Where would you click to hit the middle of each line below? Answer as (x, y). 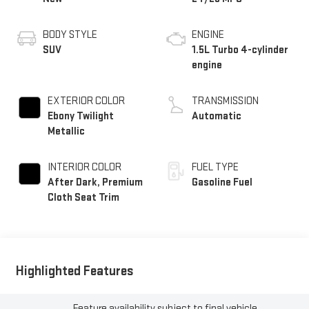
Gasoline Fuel (222, 183)
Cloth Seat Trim (83, 198)
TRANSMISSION (225, 101)
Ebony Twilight (80, 117)
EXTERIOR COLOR (86, 101)
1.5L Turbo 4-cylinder (240, 50)
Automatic (217, 117)
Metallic (66, 132)
